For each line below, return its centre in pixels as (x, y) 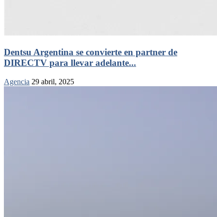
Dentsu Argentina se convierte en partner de (91, 52)
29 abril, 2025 (53, 81)
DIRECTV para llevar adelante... (70, 62)
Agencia (17, 81)
